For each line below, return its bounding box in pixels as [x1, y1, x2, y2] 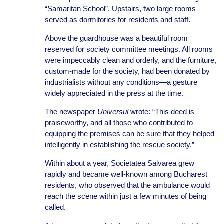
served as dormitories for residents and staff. [44, 15, 190, 24]
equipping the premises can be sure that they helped [44, 129, 214, 138]
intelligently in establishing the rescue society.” [44, 140, 194, 149]
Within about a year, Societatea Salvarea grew [44, 159, 194, 167]
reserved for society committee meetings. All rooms [44, 45, 213, 53]
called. [44, 203, 68, 211]
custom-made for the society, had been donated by [44, 67, 210, 75]
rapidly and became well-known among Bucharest [44, 170, 207, 178]
